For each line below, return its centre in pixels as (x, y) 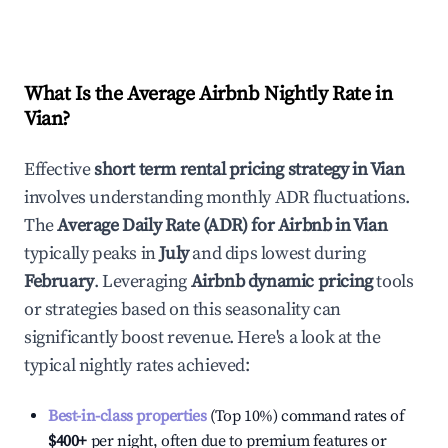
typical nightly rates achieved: (137, 365)
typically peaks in (90, 253)
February (59, 281)
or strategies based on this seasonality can (182, 309)
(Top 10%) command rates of (305, 416)
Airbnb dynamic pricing (281, 281)
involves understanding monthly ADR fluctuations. (217, 197)
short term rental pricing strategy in (232, 169)
